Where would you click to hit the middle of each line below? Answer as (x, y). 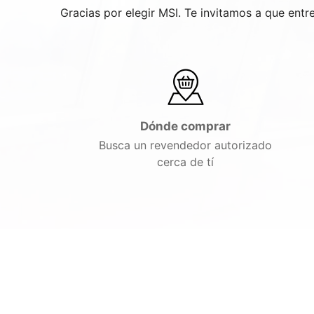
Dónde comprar (185, 126)
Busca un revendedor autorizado (185, 145)
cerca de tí (185, 162)
